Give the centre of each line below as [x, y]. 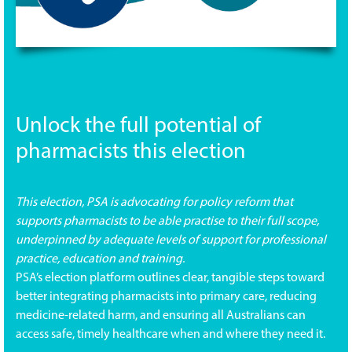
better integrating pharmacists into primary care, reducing [166, 297]
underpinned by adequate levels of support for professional [171, 240]
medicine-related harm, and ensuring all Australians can [161, 315]
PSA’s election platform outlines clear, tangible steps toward [170, 278]
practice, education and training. [100, 259]
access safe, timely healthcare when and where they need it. [170, 334]
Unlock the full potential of [138, 126]
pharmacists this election [131, 152]
